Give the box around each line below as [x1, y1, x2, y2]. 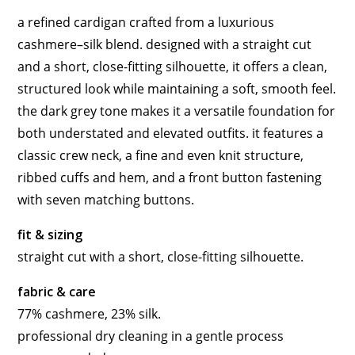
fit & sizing [17, 226, 83, 244]
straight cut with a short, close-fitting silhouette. [17, 248, 304, 266]
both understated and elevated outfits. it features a [17, 124, 324, 143]
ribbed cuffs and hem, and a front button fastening [17, 169, 323, 187]
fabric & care [17, 283, 97, 301]
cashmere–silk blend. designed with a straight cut [17, 36, 312, 54]
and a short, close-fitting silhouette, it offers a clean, [17, 58, 328, 76]
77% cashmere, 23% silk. [17, 305, 162, 323]
